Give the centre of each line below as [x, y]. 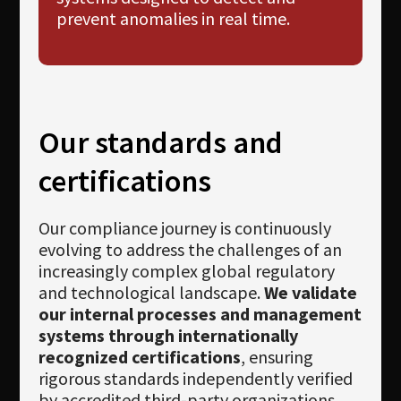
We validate [310, 293]
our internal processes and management [200, 314]
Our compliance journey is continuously [184, 228]
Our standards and [160, 142]
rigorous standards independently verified [195, 379]
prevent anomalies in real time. [173, 19]
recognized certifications [139, 357]
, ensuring [277, 357]
